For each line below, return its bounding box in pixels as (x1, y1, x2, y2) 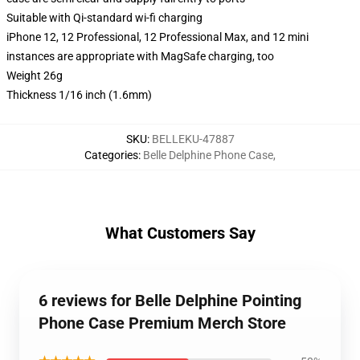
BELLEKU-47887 (151, 133, 235, 145)
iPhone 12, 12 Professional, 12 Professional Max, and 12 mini (6, 31, 309, 43)
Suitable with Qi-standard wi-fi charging (6, 11, 202, 24)
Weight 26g (6, 69, 63, 82)
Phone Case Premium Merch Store (39, 313, 286, 333)
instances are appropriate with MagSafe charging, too (6, 50, 274, 63)
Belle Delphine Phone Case (143, 149, 273, 162)
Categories (84, 149, 138, 162)
